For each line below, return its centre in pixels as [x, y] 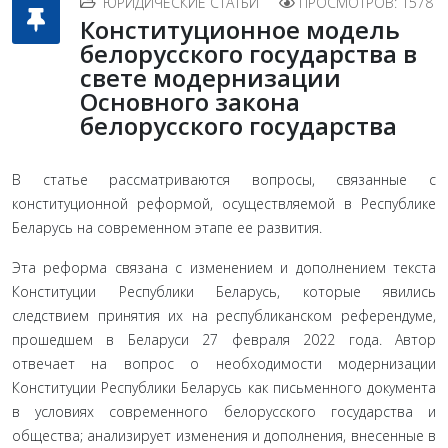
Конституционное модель [240, 29]
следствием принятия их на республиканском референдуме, [224, 315]
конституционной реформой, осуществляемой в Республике [224, 203]
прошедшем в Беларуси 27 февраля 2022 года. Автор [224, 339]
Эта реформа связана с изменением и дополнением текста [224, 267]
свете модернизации [210, 77]
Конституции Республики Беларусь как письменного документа [224, 387]
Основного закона [190, 101]
